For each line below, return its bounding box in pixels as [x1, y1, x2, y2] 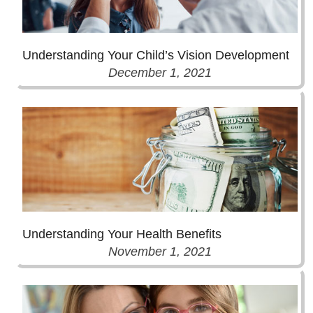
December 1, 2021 [108, 66, 212, 80]
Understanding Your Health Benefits [22, 226, 221, 241]
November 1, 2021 [108, 244, 212, 259]
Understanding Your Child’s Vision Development [22, 48, 289, 63]
